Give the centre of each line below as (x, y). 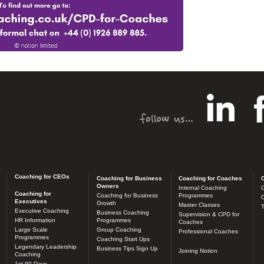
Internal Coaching (203, 187)
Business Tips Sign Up (128, 249)
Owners (108, 186)
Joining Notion (198, 250)
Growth (107, 203)
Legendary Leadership (46, 247)
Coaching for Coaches (211, 178)
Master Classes (199, 204)
